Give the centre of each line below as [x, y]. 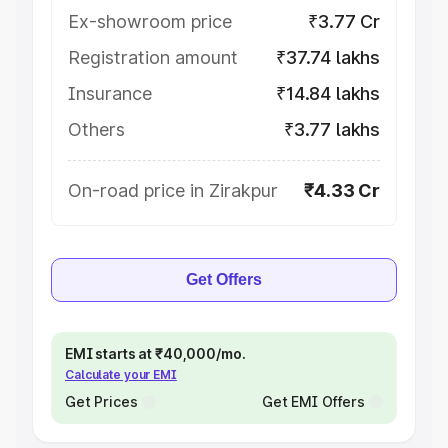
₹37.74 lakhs [328, 57]
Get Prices [101, 401]
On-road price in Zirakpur [173, 190]
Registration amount [153, 57]
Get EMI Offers [313, 401]
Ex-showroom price [150, 21]
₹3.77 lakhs [331, 129]
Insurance [110, 93]
